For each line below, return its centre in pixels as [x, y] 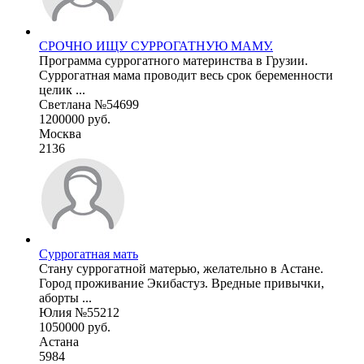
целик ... [62, 89]
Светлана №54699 [89, 104]
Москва [60, 133]
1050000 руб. [75, 327]
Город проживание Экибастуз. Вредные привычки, [182, 283]
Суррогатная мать [89, 253]
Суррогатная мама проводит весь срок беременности [186, 75]
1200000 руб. [75, 119]
